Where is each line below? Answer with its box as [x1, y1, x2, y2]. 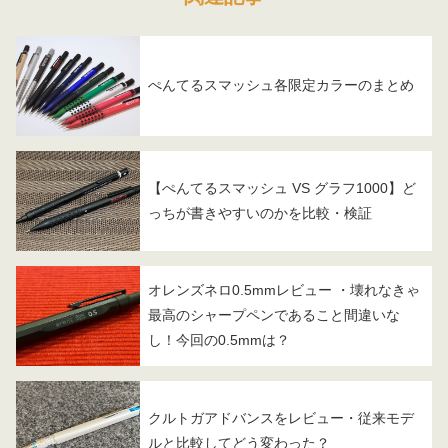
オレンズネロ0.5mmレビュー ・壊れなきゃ [148, 282, 420, 299]
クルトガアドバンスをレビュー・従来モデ [148, 409, 414, 426]
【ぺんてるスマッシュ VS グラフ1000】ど [148, 179, 416, 196]
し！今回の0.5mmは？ [148, 332, 290, 349]
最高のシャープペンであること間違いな [148, 307, 400, 324]
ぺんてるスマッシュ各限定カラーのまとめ [148, 77, 414, 94]
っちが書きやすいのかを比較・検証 [148, 204, 372, 221]
